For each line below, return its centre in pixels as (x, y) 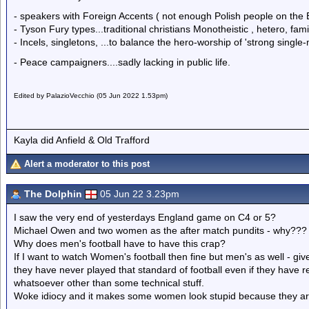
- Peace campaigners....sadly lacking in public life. (122, 62)
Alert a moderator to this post (87, 164)
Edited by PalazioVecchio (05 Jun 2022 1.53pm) (91, 96)
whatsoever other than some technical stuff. (109, 283)
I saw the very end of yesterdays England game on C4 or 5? (145, 217)
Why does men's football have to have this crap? (120, 243)
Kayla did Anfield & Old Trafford (82, 140)
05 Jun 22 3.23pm (140, 194)
